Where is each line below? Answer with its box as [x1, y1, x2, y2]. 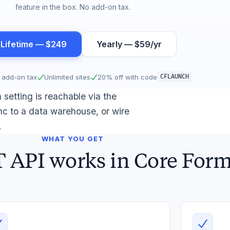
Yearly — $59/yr [97, 39, 162, 49]
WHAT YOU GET [42, 135, 104, 143]
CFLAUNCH [160, 73, 189, 80]
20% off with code [98, 72, 157, 81]
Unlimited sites [44, 72, 90, 81]
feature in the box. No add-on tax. [15, 3, 130, 11]
